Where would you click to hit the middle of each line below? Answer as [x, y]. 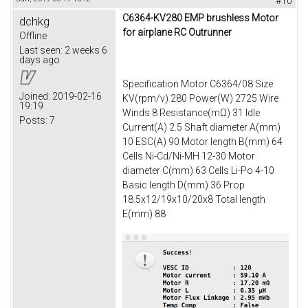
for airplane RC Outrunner [177, 32]
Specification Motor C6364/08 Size [198, 84]
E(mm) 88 [144, 214]
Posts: [33, 120]
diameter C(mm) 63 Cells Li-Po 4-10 [198, 171]
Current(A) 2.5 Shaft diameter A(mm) [201, 128]
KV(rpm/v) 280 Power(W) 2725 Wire [200, 99]
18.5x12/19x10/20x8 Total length [194, 200]
